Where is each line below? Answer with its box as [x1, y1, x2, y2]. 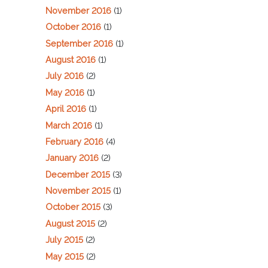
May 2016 [45, 87, 84, 98]
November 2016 [45, 5, 111, 16]
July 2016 [45, 71, 84, 81]
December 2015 [45, 169, 110, 179]
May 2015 [45, 251, 84, 261]
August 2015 [45, 218, 95, 229]
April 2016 [45, 103, 86, 114]
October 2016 [45, 22, 101, 32]
